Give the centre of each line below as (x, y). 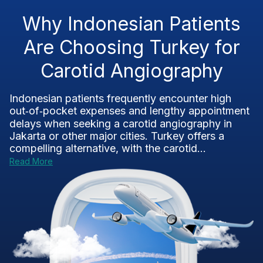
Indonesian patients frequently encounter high (120, 98)
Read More (31, 161)
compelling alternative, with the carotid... (108, 148)
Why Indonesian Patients (131, 24)
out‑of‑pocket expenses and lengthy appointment (129, 111)
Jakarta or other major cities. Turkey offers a (117, 136)
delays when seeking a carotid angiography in (121, 124)
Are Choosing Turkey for (131, 47)
